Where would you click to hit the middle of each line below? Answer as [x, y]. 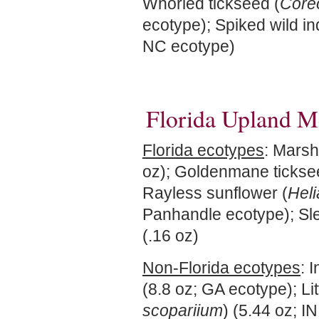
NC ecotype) [191, 46]
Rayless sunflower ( [215, 193]
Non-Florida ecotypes [221, 268]
